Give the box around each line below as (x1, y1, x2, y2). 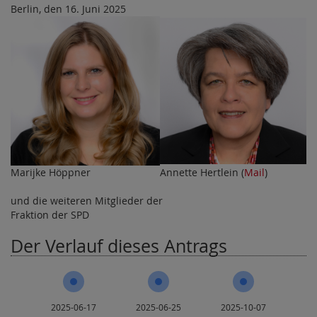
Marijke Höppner (11, 166, 91, 180)
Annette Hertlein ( (160, 166, 244, 180)
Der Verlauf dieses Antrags (11, 234, 227, 258)
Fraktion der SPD (11, 208, 89, 222)
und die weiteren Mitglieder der (11, 194, 163, 208)
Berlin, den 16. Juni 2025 (11, 2, 126, 16)
